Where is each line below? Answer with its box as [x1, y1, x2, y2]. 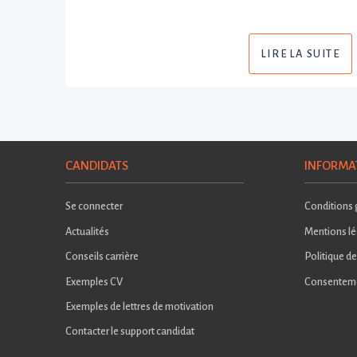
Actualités [65, 225, 109, 237]
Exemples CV [65, 275, 123, 288]
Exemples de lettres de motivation [65, 300, 214, 312]
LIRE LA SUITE [261, 47, 340, 60]
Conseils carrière [65, 250, 139, 263]
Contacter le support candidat [65, 325, 194, 338]
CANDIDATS [65, 159, 128, 173]
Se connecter [65, 200, 123, 213]
